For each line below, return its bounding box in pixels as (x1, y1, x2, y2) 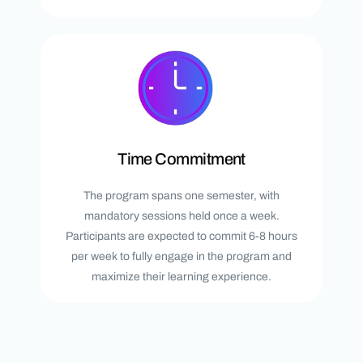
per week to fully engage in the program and (71, 250, 292, 263)
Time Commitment (117, 149, 246, 168)
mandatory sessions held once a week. (83, 209, 280, 222)
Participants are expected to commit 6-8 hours (66, 229, 297, 242)
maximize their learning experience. (92, 270, 271, 283)
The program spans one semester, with (83, 189, 280, 202)
